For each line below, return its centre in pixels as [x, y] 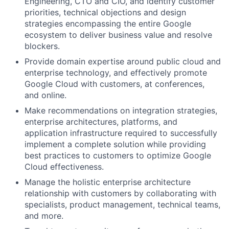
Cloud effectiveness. [64, 166]
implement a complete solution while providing [115, 144]
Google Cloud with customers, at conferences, [114, 84]
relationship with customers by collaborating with [120, 193]
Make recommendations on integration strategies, [121, 110]
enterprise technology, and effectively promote [116, 72]
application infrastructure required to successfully [121, 133]
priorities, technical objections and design [105, 12]
